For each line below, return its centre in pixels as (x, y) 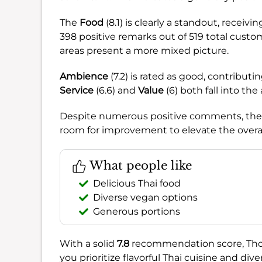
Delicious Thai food (137, 183)
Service (77, 90)
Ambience (84, 76)
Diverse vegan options (145, 197)
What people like (139, 165)
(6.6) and (116, 90)
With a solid (88, 243)
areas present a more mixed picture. (144, 50)
